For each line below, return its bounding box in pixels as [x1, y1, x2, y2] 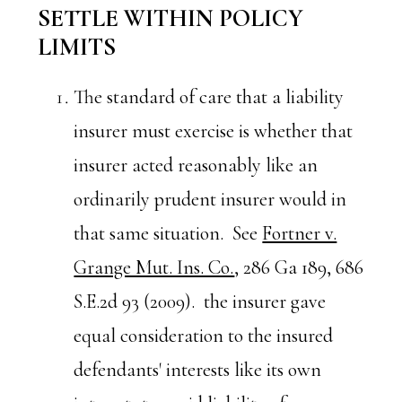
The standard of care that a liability [74, 85, 345, 109]
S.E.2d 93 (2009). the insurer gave [74, 290, 327, 313]
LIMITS [38, 32, 117, 62]
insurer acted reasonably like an [74, 153, 319, 177]
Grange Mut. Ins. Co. [74, 256, 235, 279]
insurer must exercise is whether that [74, 119, 354, 143]
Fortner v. [262, 222, 337, 245]
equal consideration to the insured [74, 324, 334, 347]
